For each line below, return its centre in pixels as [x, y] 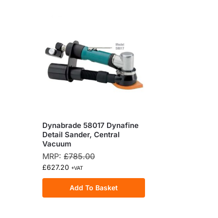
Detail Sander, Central [81, 135]
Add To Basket [94, 188]
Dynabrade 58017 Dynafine [91, 126]
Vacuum [57, 144]
